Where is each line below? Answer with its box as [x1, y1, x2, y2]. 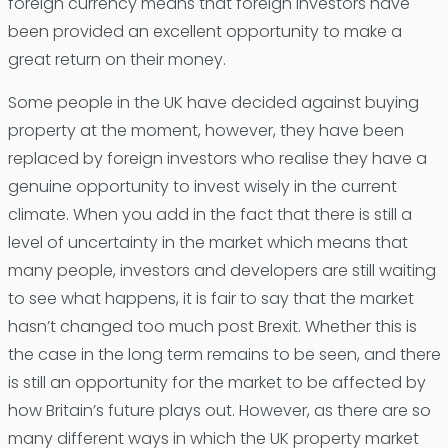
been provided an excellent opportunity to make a [7, 19, 402, 43]
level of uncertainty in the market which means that [7, 230, 408, 254]
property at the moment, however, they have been [7, 118, 404, 142]
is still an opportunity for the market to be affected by [7, 370, 426, 394]
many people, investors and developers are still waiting [7, 258, 436, 282]
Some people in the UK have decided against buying [7, 90, 419, 114]
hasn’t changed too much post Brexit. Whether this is [7, 314, 417, 338]
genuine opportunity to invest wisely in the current [7, 174, 397, 198]
